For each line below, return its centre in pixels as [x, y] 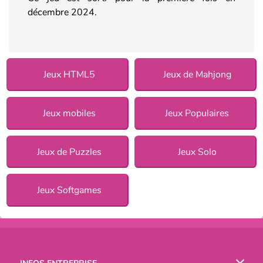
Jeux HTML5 [69, 74]
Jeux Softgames [69, 190]
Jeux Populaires [197, 113]
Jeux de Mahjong [197, 74]
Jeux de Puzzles [69, 152]
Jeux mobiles [69, 113]
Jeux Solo [197, 152]
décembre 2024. [62, 12]
